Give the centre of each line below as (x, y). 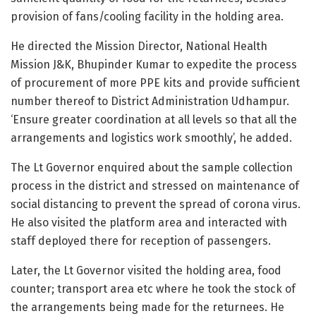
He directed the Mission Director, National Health (139, 47)
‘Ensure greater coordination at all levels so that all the (154, 120)
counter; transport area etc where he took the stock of (153, 289)
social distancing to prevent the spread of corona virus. (156, 205)
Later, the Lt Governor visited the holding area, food (146, 271)
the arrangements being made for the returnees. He (147, 308)
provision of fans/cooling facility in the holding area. (147, 17)
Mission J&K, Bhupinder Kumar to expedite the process (154, 65)
